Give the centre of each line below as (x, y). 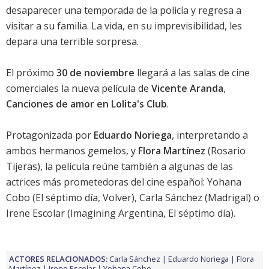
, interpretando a (210, 135)
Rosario (228, 151)
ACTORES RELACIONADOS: (58, 259)
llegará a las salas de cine (192, 73)
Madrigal (228, 198)
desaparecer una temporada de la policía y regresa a (124, 11)
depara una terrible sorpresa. (72, 42)
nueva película (104, 89)
